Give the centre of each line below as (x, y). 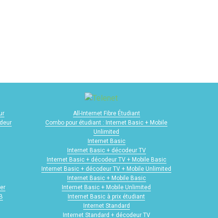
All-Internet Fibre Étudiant (106, 114)
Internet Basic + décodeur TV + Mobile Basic (106, 160)
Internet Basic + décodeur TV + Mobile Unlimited (106, 169)
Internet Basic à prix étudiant (106, 197)
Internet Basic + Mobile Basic (106, 178)
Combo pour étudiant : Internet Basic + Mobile (106, 123)
